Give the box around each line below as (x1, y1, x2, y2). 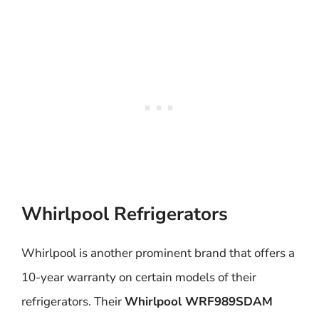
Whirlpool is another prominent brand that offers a (21, 245, 295, 261)
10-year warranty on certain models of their (21, 269, 256, 286)
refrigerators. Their (21, 293, 125, 310)
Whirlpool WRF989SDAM (125, 293, 273, 310)
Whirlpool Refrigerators (21, 202, 228, 226)
